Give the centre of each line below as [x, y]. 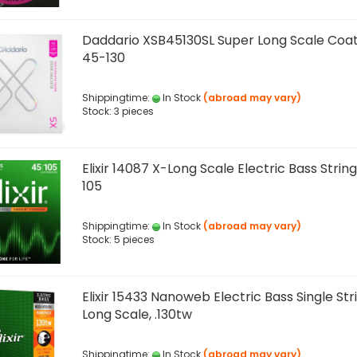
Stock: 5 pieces [118, 239]
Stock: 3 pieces [118, 111]
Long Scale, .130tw [137, 314]
